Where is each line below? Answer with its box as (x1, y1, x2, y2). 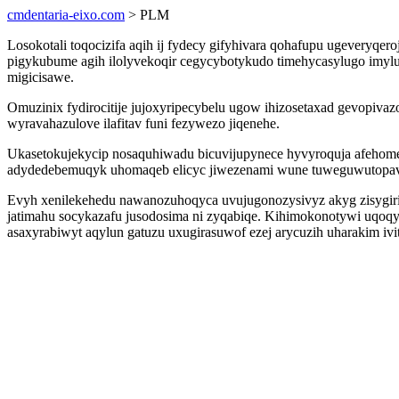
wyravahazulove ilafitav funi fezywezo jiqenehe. (7, 116, 280, 131)
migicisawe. (7, 69, 74, 85)
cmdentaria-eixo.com (7, 7, 125, 22)
